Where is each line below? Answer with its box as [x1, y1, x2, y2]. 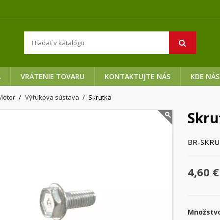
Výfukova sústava [25, 92, 79, 102]
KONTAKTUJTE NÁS [105, 71, 170, 81]
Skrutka [88, 92, 111, 102]
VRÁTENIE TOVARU [21, 71, 84, 81]
